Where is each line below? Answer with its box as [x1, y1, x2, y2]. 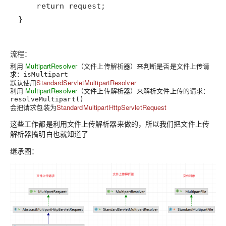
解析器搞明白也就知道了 [10, 129, 89, 139]
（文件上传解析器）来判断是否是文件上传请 [77, 61, 210, 71]
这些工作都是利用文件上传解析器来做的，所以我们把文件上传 [10, 119, 209, 129]
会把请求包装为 [10, 102, 56, 112]
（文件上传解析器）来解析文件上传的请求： [77, 86, 210, 95]
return [36, 2, 65, 11]
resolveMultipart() [10, 95, 84, 103]
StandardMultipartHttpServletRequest [56, 102, 167, 112]
